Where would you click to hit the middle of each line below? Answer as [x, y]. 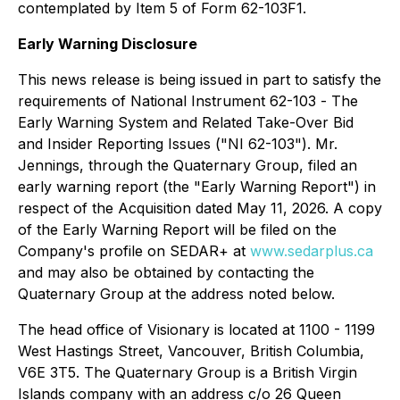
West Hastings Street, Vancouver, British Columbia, [191, 351]
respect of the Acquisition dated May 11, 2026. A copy [200, 208]
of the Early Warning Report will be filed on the [177, 229]
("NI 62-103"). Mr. [274, 144]
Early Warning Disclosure [108, 44]
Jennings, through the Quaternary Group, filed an [187, 165]
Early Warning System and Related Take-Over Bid [186, 122]
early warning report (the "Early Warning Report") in [197, 187]
